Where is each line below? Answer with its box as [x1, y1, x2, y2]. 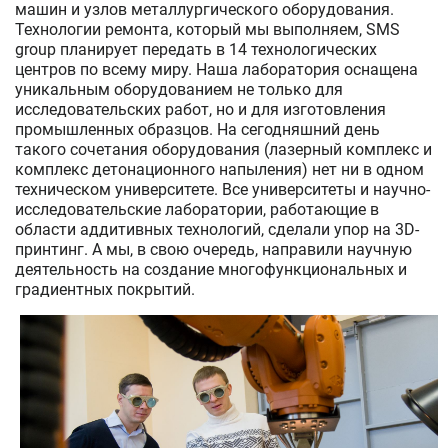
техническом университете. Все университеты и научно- [15, 179, 430, 199]
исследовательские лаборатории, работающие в [15, 199, 379, 219]
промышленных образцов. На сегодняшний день [15, 119, 380, 139]
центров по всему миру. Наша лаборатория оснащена [15, 59, 418, 79]
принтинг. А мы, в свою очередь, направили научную [15, 239, 412, 259]
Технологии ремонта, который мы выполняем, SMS [15, 19, 400, 39]
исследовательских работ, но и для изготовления [15, 99, 386, 119]
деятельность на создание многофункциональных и [15, 259, 407, 279]
